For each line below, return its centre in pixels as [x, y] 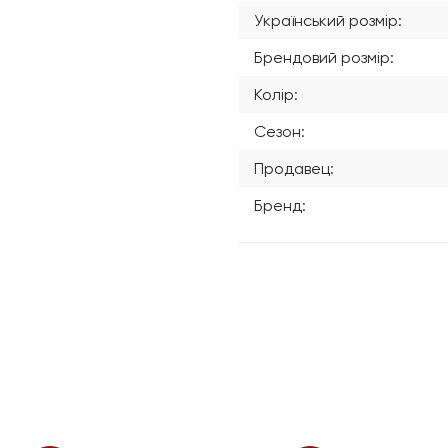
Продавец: [294, 168]
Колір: [276, 94]
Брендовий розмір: [324, 57]
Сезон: [279, 131]
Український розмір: [328, 20]
